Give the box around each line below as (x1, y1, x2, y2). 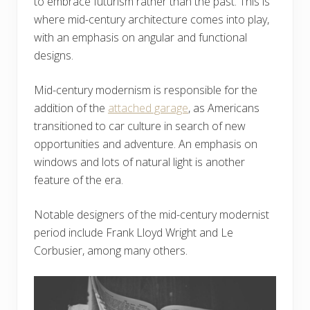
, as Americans (188, 100, 259, 116)
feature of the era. (34, 172, 123, 188)
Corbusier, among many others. (34, 242, 188, 258)
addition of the (34, 100, 108, 116)
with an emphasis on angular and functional (34, 29, 247, 45)
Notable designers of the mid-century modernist (34, 206, 269, 222)
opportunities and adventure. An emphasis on (34, 136, 257, 152)
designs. (34, 47, 73, 63)
